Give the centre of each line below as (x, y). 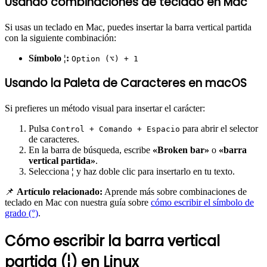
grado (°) (21, 213)
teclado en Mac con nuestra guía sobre (78, 203)
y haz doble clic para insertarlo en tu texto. (154, 172)
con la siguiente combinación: (60, 38)
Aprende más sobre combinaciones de (175, 192)
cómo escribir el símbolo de (202, 203)
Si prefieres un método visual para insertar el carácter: (105, 108)
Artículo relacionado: (60, 192)
